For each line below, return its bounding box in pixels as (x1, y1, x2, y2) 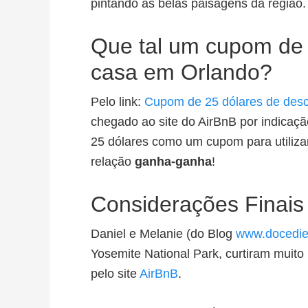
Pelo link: (91, 95, 144, 109)
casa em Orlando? (91, 60, 272, 85)
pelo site (91, 267, 140, 280)
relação (91, 155, 135, 168)
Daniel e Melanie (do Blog (91, 227, 236, 241)
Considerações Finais (91, 192, 304, 217)
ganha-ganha (135, 155, 212, 168)
